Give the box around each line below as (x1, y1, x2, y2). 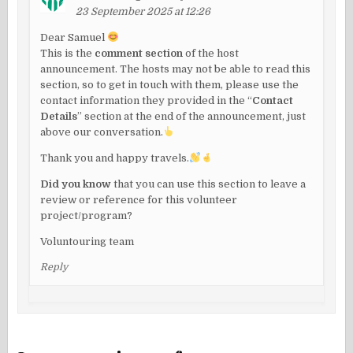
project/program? (40, 210, 133, 222)
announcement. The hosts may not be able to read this (40, 63, 311, 76)
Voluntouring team (40, 236, 135, 248)
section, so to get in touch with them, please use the (40, 79, 299, 91)
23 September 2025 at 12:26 (76, 6, 211, 18)
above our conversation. (40, 126, 164, 139)
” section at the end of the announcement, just (77, 110, 307, 123)
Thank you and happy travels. (40, 152, 190, 165)
